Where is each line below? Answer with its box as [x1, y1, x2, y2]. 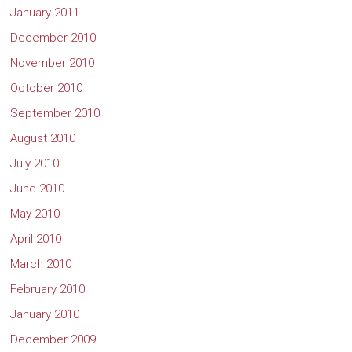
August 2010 [10, 130, 76, 145]
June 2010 [10, 181, 65, 196]
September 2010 [10, 105, 101, 120]
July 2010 [10, 156, 60, 170]
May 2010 [10, 206, 60, 221]
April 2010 [10, 231, 62, 246]
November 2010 [10, 55, 95, 70]
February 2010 [10, 281, 86, 296]
